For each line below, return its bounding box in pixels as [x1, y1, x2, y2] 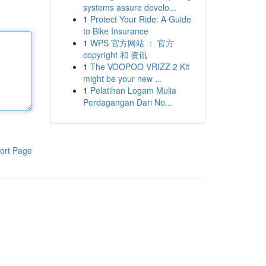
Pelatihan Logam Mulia [90, 84, 176, 96]
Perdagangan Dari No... [83, 96, 172, 108]
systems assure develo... [83, 1, 176, 13]
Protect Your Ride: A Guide [90, 13, 191, 25]
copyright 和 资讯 [83, 49, 147, 61]
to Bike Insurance [83, 25, 148, 37]
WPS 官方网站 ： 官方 [90, 37, 174, 49]
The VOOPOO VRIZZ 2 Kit [90, 61, 189, 72]
